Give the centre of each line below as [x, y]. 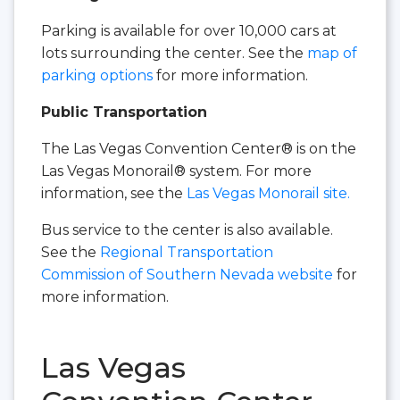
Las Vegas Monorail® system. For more [176, 171]
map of [332, 53]
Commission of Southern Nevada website [187, 274]
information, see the [114, 193]
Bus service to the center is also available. [187, 229]
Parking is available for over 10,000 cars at [189, 30]
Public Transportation [124, 112]
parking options [97, 75]
